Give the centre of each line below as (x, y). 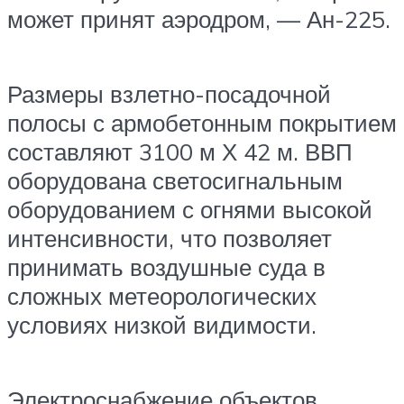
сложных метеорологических (162, 296)
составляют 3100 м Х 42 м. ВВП (180, 152)
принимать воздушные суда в (166, 267)
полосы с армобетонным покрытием (202, 123)
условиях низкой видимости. (162, 325)
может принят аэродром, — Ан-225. (199, 18)
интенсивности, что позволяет (170, 239)
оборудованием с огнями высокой (190, 210)
